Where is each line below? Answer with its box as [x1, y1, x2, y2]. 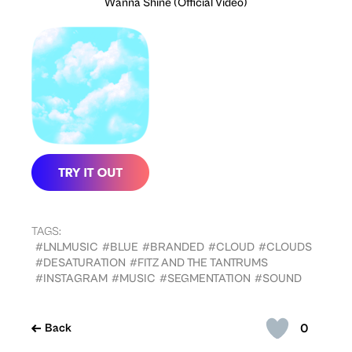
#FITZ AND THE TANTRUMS [130, 256, 268, 270]
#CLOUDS [258, 240, 312, 255]
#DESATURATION [35, 256, 126, 270]
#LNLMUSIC [35, 240, 98, 255]
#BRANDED [142, 240, 204, 255]
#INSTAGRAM [35, 272, 108, 286]
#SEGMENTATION [159, 272, 251, 286]
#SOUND [255, 272, 302, 286]
